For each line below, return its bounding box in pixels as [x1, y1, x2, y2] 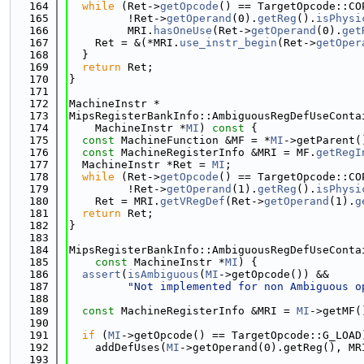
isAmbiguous [128, 268, 199, 280]
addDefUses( [69, 341, 167, 353]
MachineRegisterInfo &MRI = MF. [115, 146, 316, 158]
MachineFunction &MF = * [115, 134, 271, 146]
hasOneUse [154, 24, 212, 37]
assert [82, 268, 121, 280]
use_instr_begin [180, 37, 277, 49]
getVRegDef [160, 195, 225, 207]
